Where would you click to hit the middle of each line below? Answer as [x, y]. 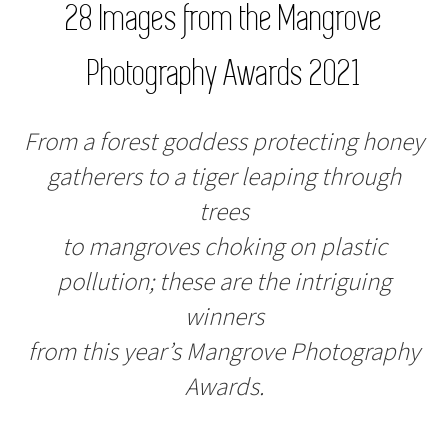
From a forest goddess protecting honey [224, 142]
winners [224, 317]
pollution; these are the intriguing [224, 282]
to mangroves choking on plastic [224, 247]
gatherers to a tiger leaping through [224, 177]
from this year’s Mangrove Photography [224, 352]
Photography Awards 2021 [224, 73]
